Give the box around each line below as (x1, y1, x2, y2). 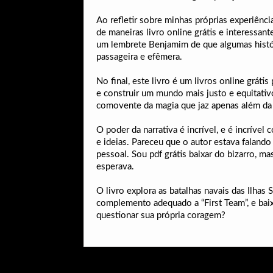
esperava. (96, 162, 134, 171)
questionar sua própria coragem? (96, 211, 225, 220)
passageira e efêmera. (96, 52, 182, 62)
